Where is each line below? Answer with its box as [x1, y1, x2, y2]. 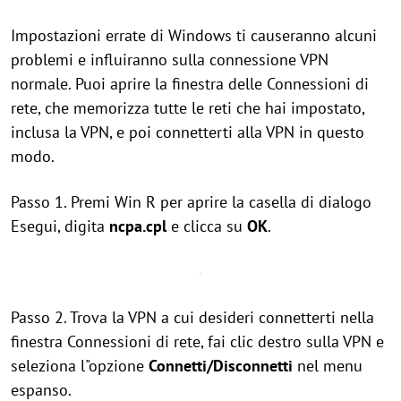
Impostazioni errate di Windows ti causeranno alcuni [11, 25, 377, 46]
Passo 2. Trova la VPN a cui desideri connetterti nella [11, 307, 374, 328]
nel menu [293, 355, 363, 376]
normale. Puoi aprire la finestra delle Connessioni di [11, 73, 369, 94]
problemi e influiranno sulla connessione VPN [11, 49, 328, 70]
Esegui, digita [11, 216, 109, 236]
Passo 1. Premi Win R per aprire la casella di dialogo [11, 192, 371, 212]
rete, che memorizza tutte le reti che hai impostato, [11, 98, 364, 118]
